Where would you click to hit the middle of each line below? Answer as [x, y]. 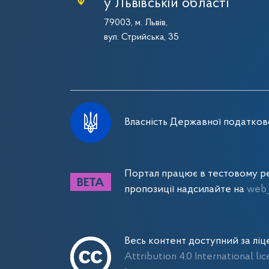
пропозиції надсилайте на [186, 189]
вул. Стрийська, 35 [141, 37]
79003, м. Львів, [136, 23]
